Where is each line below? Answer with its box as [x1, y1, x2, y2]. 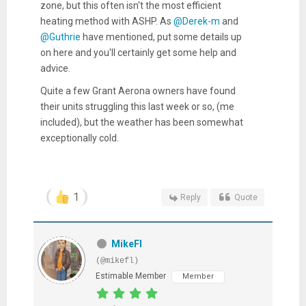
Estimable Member [95, 271, 166, 281]
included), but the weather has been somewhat [40, 116, 243, 128]
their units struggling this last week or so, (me [40, 100, 234, 112]
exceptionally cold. [40, 132, 121, 143]
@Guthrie [40, 31, 81, 42]
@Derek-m [173, 15, 220, 27]
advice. [40, 62, 70, 74]
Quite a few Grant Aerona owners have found [40, 85, 236, 96]
